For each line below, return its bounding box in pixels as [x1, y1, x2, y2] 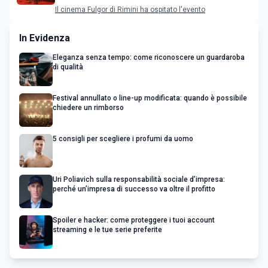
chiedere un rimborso [53, 103, 124, 112]
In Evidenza [19, 32, 70, 44]
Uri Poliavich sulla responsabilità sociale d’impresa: [53, 175, 225, 184]
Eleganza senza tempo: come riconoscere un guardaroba [53, 53, 245, 62]
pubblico [70, 11, 112, 24]
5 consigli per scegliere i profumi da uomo [53, 135, 193, 143]
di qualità [53, 63, 83, 71]
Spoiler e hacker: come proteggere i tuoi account [53, 216, 215, 224]
